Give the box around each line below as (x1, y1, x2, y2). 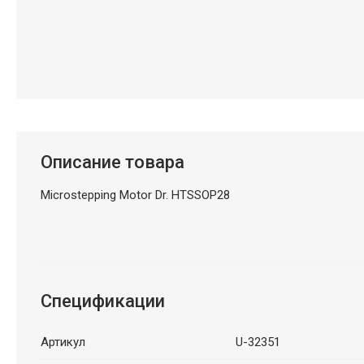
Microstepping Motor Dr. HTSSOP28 (40, 187, 230, 202)
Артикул (40, 334, 85, 349)
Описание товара (40, 151, 184, 172)
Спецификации (40, 290, 165, 311)
